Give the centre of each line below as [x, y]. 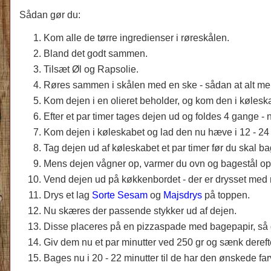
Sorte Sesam [120, 195]
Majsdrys [183, 195]
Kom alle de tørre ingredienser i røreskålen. [136, 38]
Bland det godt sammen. [96, 53]
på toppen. [227, 195]
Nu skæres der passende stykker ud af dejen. [140, 211]
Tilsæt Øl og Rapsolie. [91, 69]
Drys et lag [68, 195]
